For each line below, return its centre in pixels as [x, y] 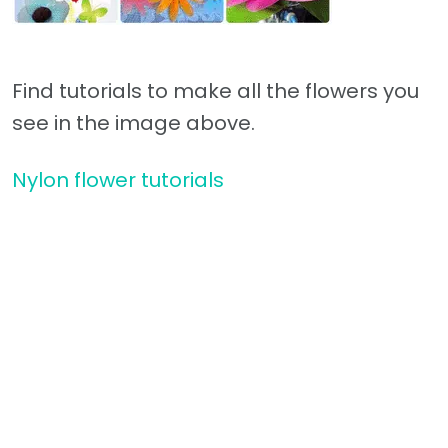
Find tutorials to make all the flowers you [215, 90]
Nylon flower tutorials [118, 179]
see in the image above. [133, 122]
